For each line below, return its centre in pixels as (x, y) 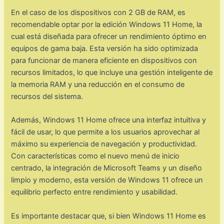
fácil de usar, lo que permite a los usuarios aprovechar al (105, 132)
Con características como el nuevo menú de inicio (95, 156)
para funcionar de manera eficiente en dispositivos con (104, 61)
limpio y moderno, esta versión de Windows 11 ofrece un (107, 180)
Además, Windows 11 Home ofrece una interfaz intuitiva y (109, 120)
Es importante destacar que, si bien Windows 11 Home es (109, 216)
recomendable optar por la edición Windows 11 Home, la (107, 25)
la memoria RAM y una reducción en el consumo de (98, 85)
